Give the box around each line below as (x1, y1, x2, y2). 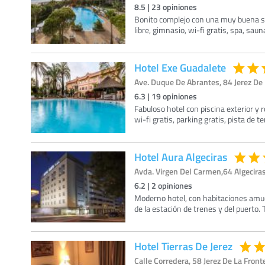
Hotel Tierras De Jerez (134, 238, 232, 254)
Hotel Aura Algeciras (134, 149, 227, 164)
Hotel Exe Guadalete (134, 60, 226, 75)
